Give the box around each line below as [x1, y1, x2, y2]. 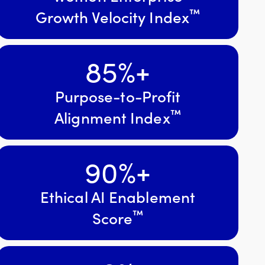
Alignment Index [54, 105, 170, 128]
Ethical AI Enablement [40, 185, 196, 207]
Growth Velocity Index [35, 5, 189, 27]
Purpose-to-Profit [54, 84, 181, 106]
